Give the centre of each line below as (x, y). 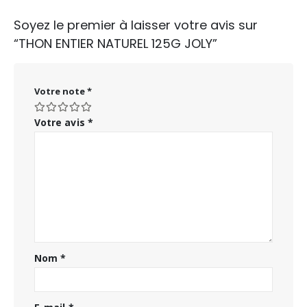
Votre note (61, 91)
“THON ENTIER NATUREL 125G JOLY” (115, 44)
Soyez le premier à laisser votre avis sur (136, 25)
